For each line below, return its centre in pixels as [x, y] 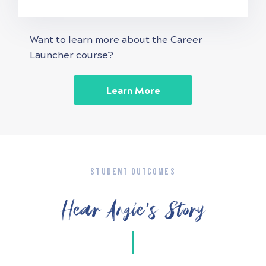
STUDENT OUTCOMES [133, 172]
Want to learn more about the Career [116, 39]
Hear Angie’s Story [133, 209]
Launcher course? [72, 55]
